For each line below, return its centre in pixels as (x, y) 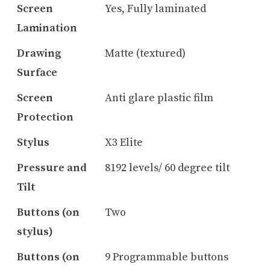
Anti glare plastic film (159, 98)
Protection (45, 118)
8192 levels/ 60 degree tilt (167, 168)
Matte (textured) (145, 54)
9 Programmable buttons (166, 257)
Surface (37, 73)
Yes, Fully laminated (155, 9)
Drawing (39, 54)
